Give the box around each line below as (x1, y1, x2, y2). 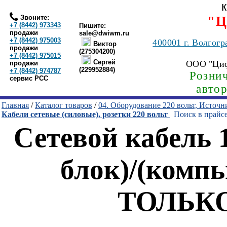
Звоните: (18, 13, 49, 21)
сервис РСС (10, 74, 48, 82)
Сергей (93, 58, 116, 66)
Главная (2, 101, 29, 109)
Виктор (93, 40, 117, 48)
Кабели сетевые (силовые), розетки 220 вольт (2, 110, 170, 119)
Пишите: (79, 22, 106, 29)
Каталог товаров (35, 101, 92, 109)
